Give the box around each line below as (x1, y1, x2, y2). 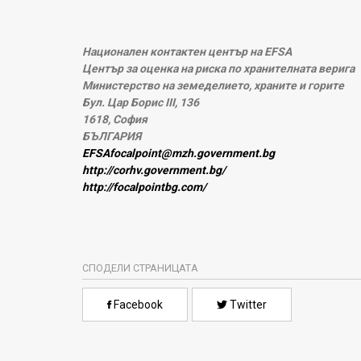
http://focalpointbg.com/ (82, 180, 206, 193)
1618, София (82, 113, 147, 126)
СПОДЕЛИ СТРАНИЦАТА (82, 262, 198, 274)
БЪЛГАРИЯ (82, 130, 141, 143)
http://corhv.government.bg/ (82, 164, 226, 176)
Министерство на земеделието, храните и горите (82, 79, 344, 92)
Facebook (111, 298, 163, 311)
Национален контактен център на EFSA (82, 45, 292, 58)
